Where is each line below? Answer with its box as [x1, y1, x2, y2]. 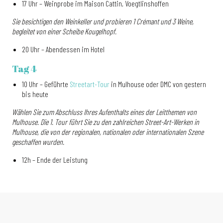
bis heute [22, 89, 48, 99]
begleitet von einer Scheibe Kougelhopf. [12, 26, 116, 36]
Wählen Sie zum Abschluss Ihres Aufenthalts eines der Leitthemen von [12, 107, 197, 116]
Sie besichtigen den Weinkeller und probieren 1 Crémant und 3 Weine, [12, 16, 194, 26]
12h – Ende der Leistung [22, 155, 88, 164]
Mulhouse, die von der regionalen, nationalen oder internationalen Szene [12, 127, 204, 136]
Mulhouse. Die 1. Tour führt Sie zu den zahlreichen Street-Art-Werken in [12, 117, 199, 126]
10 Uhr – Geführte [22, 79, 70, 89]
